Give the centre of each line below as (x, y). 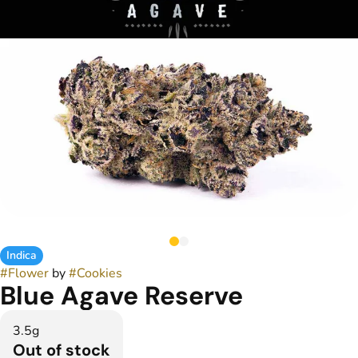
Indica (22, 255)
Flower (28, 273)
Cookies (99, 273)
